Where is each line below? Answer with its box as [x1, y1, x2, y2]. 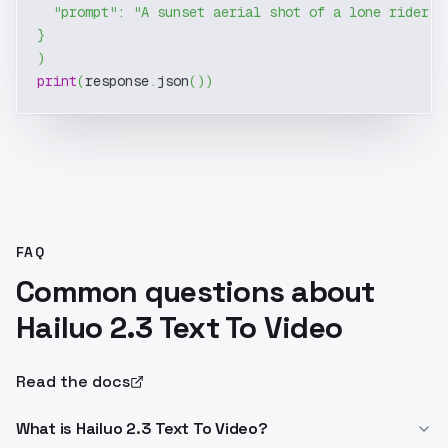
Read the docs [16, 371, 130, 392]
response [85, 72, 149, 90]
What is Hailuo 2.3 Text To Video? [16, 418, 268, 439]
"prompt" [53, 3, 117, 21]
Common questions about [16, 272, 375, 311]
